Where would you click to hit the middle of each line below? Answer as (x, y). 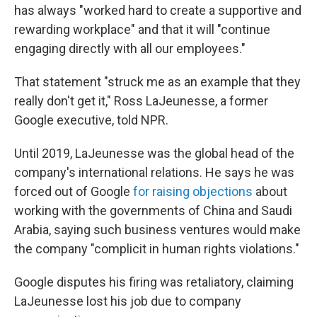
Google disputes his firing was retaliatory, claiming (154, 282)
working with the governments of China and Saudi (153, 211)
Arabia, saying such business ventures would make (157, 230)
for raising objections (193, 191)
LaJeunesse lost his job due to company (128, 301)
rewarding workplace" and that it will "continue (142, 29)
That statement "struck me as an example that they (157, 82)
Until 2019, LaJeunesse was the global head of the (154, 153)
